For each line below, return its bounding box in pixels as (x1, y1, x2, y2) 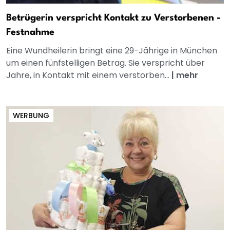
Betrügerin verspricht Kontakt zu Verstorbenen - (6, 13, 221, 23)
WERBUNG (13, 110, 49, 121)
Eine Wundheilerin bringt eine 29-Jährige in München (6, 45, 217, 57)
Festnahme (6, 28, 54, 37)
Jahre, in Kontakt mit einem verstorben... (6, 69, 171, 82)
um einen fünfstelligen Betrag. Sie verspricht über (6, 57, 205, 69)
